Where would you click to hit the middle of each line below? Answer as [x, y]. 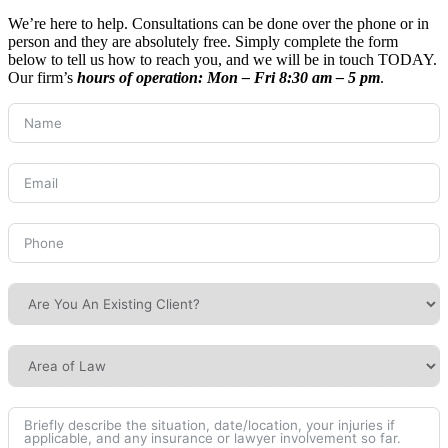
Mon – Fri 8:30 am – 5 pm [293, 77]
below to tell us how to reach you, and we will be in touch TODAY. [222, 59]
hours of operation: [142, 77]
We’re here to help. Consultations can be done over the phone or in [218, 23]
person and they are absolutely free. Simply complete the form [203, 41]
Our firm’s [42, 77]
